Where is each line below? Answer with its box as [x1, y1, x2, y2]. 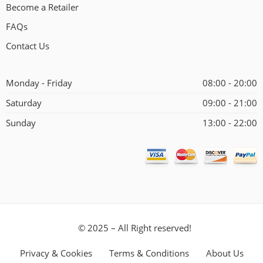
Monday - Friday [6, 77, 72, 89]
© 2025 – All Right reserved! [77, 222, 191, 234]
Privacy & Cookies [19, 248, 92, 259]
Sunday [6, 117, 36, 129]
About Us [205, 248, 244, 259]
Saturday [6, 97, 42, 109]
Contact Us [6, 41, 49, 52]
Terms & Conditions [109, 248, 189, 259]
